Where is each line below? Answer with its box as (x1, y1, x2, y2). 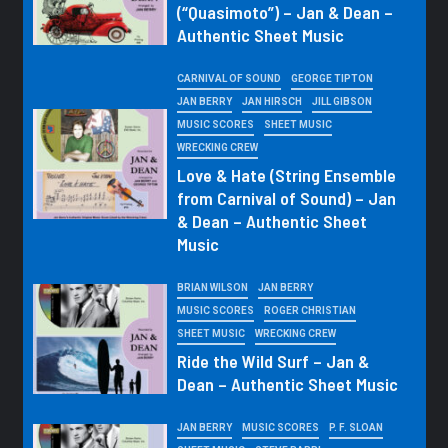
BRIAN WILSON (176, 282, 248, 294)
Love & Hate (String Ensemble (176, 164, 396, 187)
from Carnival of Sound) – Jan (176, 187, 396, 210)
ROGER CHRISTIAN (263, 305, 356, 317)
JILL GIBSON (311, 96, 372, 108)
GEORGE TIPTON (290, 73, 373, 85)
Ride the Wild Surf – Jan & (176, 350, 369, 373)
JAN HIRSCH (241, 96, 302, 108)
